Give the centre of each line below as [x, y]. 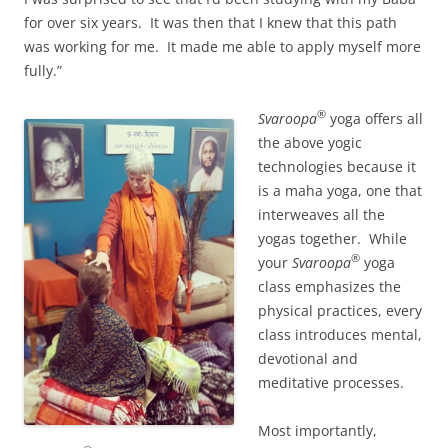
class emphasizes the [329, 286]
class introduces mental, [340, 334]
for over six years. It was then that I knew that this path [210, 22]
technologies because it [337, 166]
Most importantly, [317, 430]
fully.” [43, 70]
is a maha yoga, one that [340, 190]
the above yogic [310, 142]
